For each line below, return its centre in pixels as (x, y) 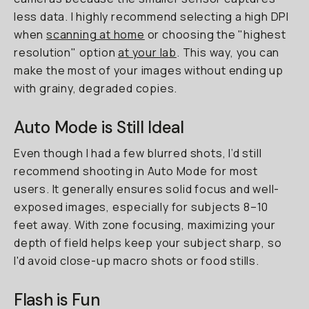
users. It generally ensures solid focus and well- (147, 189)
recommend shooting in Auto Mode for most (136, 171)
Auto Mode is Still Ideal (99, 127)
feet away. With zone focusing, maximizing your (145, 225)
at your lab (148, 52)
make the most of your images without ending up (149, 70)
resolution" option (66, 52)
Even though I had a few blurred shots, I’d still (138, 153)
